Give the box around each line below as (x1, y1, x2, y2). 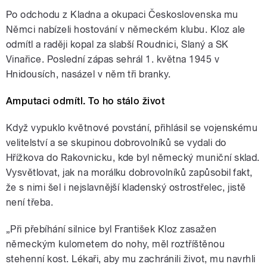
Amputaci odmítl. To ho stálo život (6, 95, 165, 107)
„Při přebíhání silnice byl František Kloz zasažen (6, 223, 217, 235)
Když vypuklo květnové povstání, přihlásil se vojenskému (6, 122, 258, 133)
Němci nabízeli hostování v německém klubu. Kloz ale (6, 23, 246, 35)
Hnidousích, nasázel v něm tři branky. (6, 68, 171, 80)
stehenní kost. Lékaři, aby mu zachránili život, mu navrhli (6, 253, 256, 265)
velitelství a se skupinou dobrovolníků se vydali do (6, 136, 226, 148)
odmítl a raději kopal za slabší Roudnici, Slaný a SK (6, 38, 229, 50)
